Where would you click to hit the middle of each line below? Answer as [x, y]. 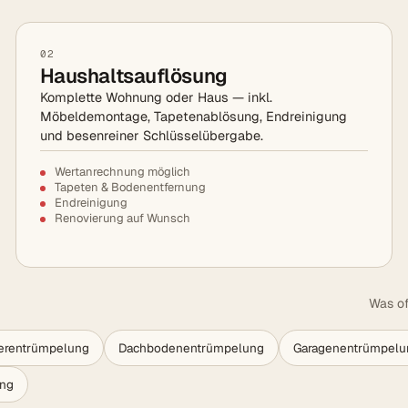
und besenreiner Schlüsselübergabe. [151, 136]
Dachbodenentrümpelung [191, 348]
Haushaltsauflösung [133, 76]
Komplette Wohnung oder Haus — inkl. [156, 97]
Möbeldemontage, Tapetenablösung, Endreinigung [193, 117]
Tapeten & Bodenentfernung [130, 188]
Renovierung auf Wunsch [122, 219]
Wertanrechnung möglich [122, 172]
